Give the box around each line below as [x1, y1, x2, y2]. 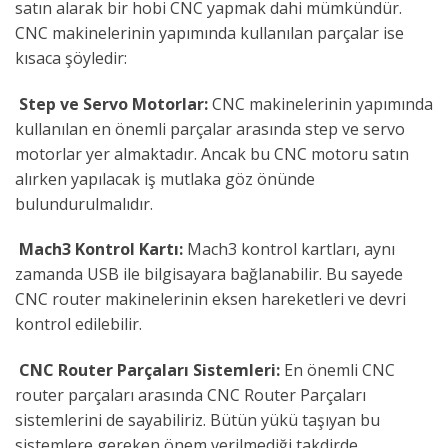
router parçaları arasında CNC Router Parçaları [15, 384, 366, 407]
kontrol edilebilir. [15, 313, 142, 336]
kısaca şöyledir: [15, 46, 127, 69]
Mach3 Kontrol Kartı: [19, 238, 183, 261]
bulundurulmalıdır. [15, 192, 153, 215]
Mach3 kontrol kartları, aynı [183, 238, 395, 261]
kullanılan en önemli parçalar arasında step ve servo [15, 117, 405, 140]
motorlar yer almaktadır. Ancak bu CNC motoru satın [15, 142, 409, 165]
